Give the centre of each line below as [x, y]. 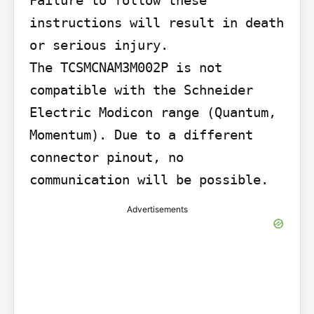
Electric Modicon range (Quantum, [152, 112]
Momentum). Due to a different [141, 134]
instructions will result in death [156, 22]
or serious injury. [98, 45]
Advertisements [157, 209]
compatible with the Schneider [141, 89]
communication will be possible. [149, 179]
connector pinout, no [106, 157]
